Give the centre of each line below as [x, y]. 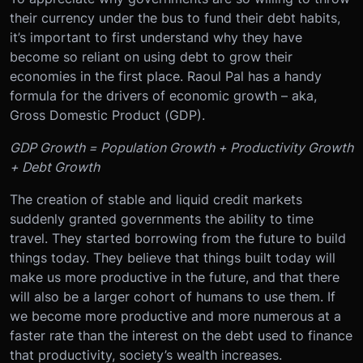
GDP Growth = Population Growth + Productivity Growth [181, 148]
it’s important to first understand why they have [156, 38]
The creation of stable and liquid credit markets [156, 200]
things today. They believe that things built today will [173, 258]
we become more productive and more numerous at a [175, 316]
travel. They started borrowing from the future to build [178, 239]
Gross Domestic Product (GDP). [107, 115]
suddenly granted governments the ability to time [162, 219]
